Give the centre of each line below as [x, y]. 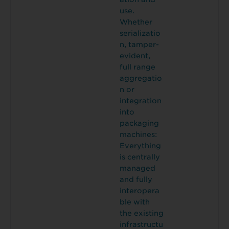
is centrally [140, 157]
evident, [135, 56]
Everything [140, 146]
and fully [136, 180]
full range [138, 67]
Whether [136, 22]
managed [138, 168]
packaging [139, 123]
